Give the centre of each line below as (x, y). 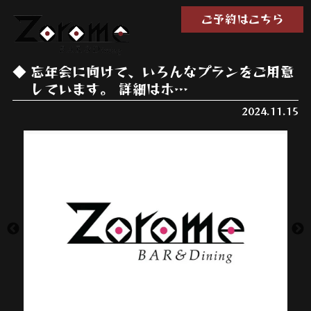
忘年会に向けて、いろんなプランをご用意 (162, 71)
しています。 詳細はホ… (109, 88)
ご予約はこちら (242, 19)
